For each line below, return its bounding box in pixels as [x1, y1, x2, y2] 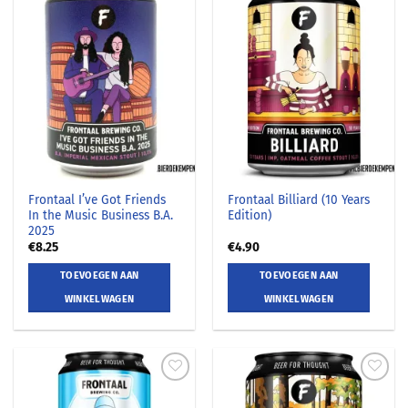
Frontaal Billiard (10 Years [228, 191, 371, 208]
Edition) [228, 207, 272, 223]
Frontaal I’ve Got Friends [28, 191, 167, 208]
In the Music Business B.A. [28, 207, 174, 223]
